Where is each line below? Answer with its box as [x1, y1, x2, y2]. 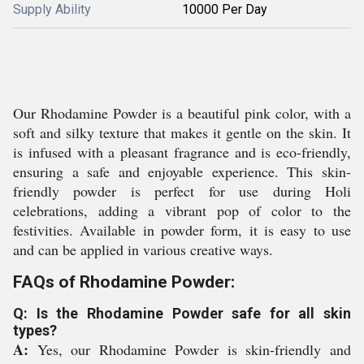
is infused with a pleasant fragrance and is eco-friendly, [13, 142, 351, 162]
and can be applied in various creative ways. [13, 240, 273, 259]
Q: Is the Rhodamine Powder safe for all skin [13, 305, 351, 322]
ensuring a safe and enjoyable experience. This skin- [13, 162, 351, 181]
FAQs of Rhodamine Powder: [13, 272, 235, 292]
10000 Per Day [182, 2, 267, 17]
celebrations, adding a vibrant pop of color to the [13, 201, 351, 220]
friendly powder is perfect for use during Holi [13, 181, 351, 201]
